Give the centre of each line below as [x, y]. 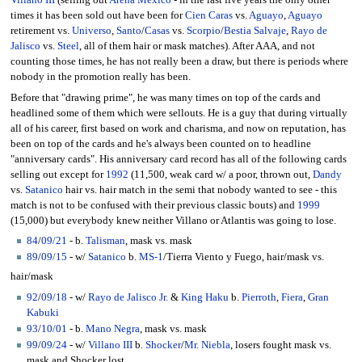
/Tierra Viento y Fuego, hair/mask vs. [244, 257]
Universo [91, 31]
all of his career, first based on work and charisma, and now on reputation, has [178, 128]
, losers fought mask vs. [281, 345]
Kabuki [43, 312]
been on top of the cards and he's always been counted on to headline [160, 143]
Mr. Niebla [207, 345]
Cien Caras [208, 16]
